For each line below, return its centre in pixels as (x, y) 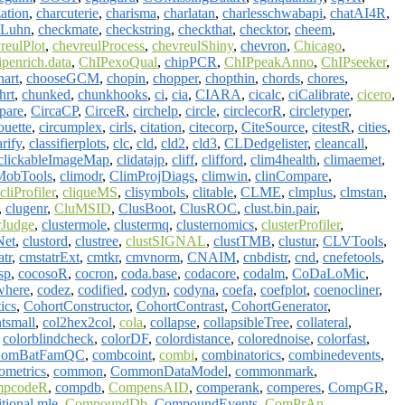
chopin (126, 78)
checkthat (205, 29)
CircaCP (54, 110)
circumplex (71, 127)
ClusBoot (146, 208)
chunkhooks (113, 94)
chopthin (230, 78)
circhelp (155, 110)
